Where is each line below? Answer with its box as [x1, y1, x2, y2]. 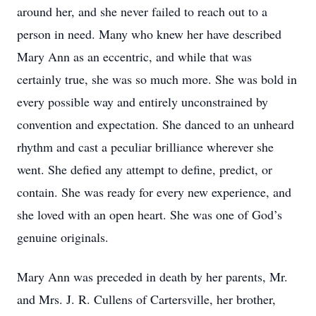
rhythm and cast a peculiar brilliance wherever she [17, 138, 274, 155]
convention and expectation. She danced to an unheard [17, 116, 294, 133]
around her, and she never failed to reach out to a [17, 3, 267, 20]
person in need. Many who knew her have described [17, 25, 281, 42]
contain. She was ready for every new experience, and [17, 183, 291, 200]
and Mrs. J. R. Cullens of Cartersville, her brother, [17, 291, 276, 308]
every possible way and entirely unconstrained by [17, 93, 268, 110]
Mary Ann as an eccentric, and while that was [17, 48, 252, 65]
